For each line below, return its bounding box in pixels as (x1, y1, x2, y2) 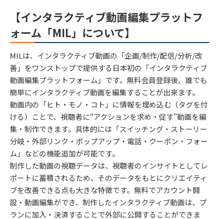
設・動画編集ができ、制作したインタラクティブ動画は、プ (10, 197, 207, 207)
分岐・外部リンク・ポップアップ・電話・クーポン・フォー (10, 135, 208, 146)
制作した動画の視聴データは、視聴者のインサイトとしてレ (10, 160, 208, 171)
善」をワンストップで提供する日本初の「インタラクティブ (10, 62, 207, 73)
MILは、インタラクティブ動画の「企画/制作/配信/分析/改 (10, 50, 202, 61)
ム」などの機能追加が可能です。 (10, 148, 119, 158)
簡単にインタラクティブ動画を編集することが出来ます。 (10, 87, 199, 97)
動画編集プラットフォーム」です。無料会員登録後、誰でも (10, 74, 207, 85)
